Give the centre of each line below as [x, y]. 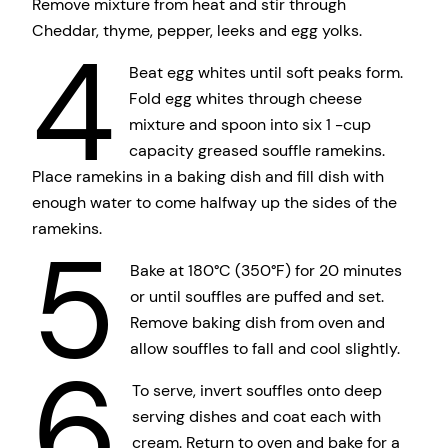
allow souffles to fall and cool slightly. [264, 349]
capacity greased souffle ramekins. [256, 150]
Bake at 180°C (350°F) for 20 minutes [265, 271]
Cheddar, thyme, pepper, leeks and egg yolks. [197, 30]
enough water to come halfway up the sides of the [214, 202]
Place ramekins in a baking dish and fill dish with [208, 176]
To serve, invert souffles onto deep [256, 391]
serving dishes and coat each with [256, 417]
